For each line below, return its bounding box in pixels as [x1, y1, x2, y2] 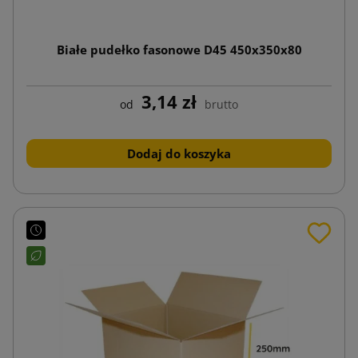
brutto [205, 96, 238, 112]
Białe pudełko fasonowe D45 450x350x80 [56, 41, 302, 58]
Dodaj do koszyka [127, 145, 231, 161]
